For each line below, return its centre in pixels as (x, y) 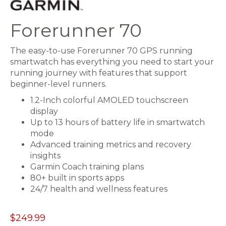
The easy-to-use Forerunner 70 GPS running (101, 50)
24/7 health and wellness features (99, 189)
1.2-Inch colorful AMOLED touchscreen (109, 100)
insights (45, 155)
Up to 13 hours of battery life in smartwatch (118, 122)
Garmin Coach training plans (87, 166)
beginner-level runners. (58, 84)
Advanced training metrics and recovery (111, 144)
